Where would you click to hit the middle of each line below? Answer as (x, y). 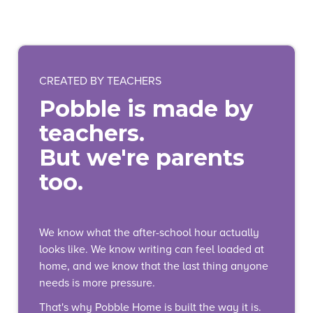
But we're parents (142, 157)
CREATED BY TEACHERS (100, 81)
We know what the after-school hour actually (149, 232)
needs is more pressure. (97, 283)
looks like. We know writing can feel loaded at (152, 249)
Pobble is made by (146, 108)
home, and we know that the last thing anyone (154, 266)
